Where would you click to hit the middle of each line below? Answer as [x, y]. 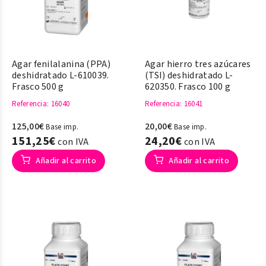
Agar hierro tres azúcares [198, 64]
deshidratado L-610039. [61, 75]
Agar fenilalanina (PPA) [61, 64]
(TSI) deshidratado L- [189, 75]
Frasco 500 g [38, 87]
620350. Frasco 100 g [188, 87]
